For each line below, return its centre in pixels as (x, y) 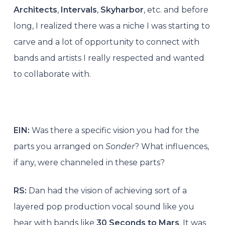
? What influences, (172, 146)
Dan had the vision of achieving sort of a (107, 190)
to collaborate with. (52, 74)
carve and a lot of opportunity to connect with (106, 42)
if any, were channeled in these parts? (89, 162)
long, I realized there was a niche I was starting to (111, 26)
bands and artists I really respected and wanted (109, 58)
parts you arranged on (59, 146)
